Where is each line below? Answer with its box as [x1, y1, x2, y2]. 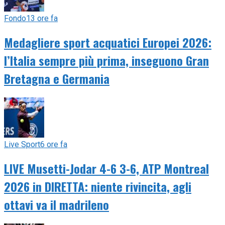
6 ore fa [40, 139, 67, 149]
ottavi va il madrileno [4, 195, 109, 213]
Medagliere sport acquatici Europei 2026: [4, 33, 211, 51]
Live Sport [4, 139, 40, 149]
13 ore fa [26, 14, 58, 23]
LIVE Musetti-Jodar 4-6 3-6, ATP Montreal [4, 159, 209, 177]
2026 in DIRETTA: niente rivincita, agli [4, 177, 191, 195]
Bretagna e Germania [4, 69, 109, 87]
